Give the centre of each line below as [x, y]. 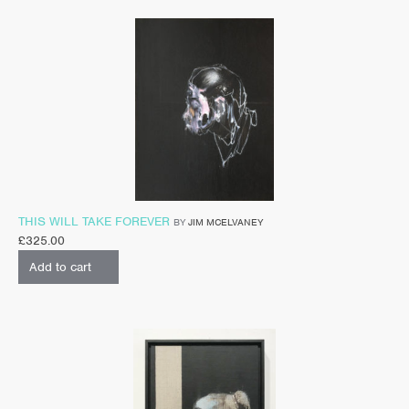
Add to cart [60, 267]
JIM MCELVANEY [225, 221]
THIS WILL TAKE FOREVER [94, 221]
